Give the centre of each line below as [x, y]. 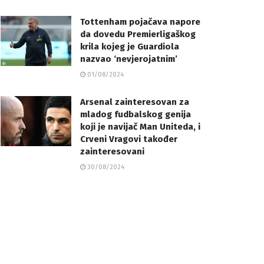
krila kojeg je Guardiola [130, 46]
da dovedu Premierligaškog [138, 34]
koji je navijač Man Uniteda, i [140, 126]
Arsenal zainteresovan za [135, 102]
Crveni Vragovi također [129, 139]
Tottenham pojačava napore [140, 22]
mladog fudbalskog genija [136, 114]
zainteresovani [112, 151]
